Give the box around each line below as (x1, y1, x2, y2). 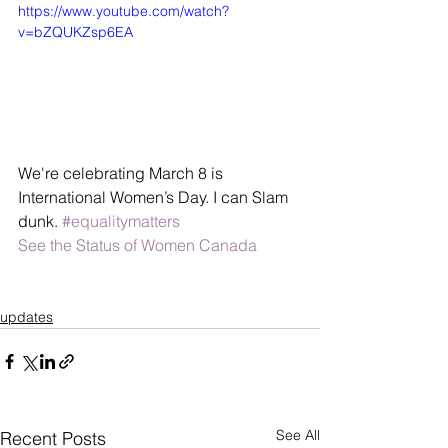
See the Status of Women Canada (18, 234, 257, 255)
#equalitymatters (62, 210, 180, 231)
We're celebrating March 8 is (18, 162, 227, 183)
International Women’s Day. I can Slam (18, 186, 292, 207)
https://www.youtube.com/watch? (18, 2, 229, 20)
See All (276, 425, 320, 444)
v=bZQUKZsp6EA (18, 23, 133, 41)
